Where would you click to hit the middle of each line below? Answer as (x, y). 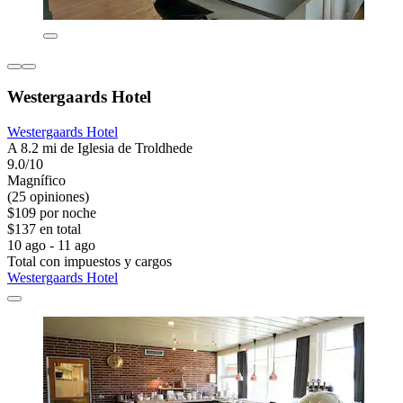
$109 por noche (52, 212)
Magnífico (36, 180)
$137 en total (44, 228)
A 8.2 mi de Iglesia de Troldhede (100, 148)
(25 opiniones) (48, 196)
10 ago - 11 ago (51, 245)
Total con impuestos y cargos (90, 261)
